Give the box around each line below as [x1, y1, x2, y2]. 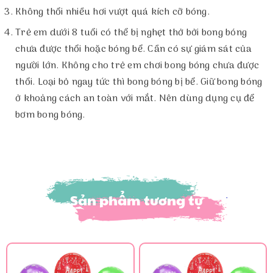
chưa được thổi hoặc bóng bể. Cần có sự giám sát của [15, 41, 252, 57]
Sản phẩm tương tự [69, 190, 204, 209]
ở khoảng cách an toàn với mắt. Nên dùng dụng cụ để [15, 90, 255, 107]
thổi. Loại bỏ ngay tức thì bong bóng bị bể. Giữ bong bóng [15, 74, 263, 90]
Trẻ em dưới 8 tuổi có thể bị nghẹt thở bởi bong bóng [15, 24, 247, 41]
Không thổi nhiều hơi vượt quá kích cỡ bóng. [15, 4, 210, 21]
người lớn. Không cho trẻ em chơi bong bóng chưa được [15, 57, 259, 74]
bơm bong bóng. [15, 107, 85, 123]
